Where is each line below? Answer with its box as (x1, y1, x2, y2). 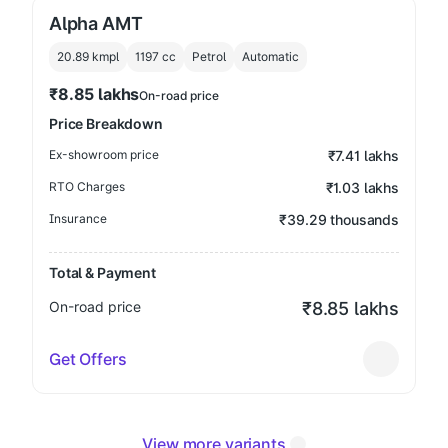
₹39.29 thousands (279, 211, 399, 228)
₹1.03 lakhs (325, 179, 399, 196)
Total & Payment (49, 264, 156, 281)
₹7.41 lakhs (327, 147, 399, 164)
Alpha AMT (49, 13, 143, 34)
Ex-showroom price (49, 147, 159, 162)
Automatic (242, 49, 299, 64)
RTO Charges (49, 179, 125, 194)
